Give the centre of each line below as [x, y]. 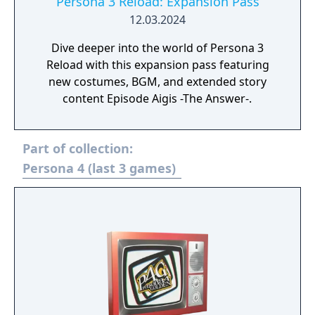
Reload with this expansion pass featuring [157, 65]
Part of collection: [78, 148]
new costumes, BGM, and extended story [157, 82]
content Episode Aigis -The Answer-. [157, 98]
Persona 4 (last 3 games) [99, 168]
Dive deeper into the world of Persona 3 [157, 48]
